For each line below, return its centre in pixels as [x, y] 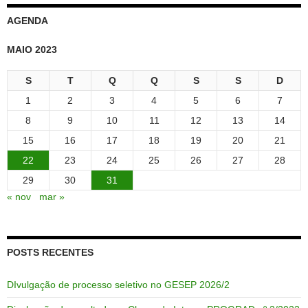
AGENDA [27, 20]
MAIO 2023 [32, 49]
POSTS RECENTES [50, 252]
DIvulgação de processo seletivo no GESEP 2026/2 [118, 284]
